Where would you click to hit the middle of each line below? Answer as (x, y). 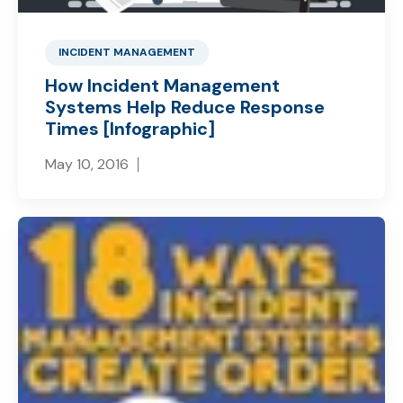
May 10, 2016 (87, 164)
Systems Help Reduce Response (185, 107)
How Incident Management (162, 85)
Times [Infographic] (130, 128)
